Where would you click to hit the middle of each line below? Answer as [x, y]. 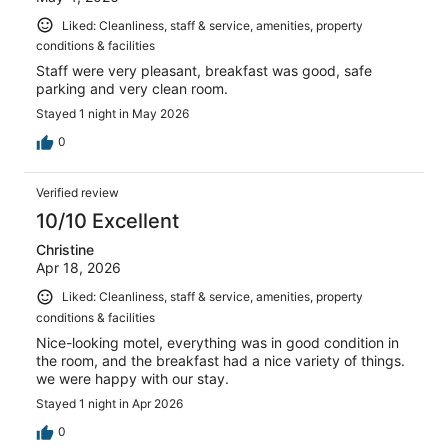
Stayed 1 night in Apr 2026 [109, 403]
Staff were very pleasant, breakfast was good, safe [204, 71]
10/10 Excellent [107, 221]
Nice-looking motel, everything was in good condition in [217, 342]
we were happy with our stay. [132, 378]
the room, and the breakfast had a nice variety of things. [220, 360]
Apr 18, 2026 [78, 268]
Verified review [77, 193]
